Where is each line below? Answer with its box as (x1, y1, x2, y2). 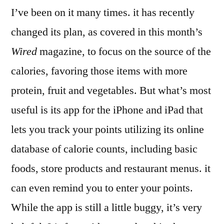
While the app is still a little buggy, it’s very (11, 200, 202, 214)
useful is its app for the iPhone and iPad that (11, 102, 203, 117)
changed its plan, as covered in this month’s (11, 24, 202, 39)
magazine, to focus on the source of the (37, 44, 211, 58)
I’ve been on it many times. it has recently (11, 5, 194, 19)
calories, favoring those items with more (11, 63, 187, 78)
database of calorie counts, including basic (11, 141, 197, 156)
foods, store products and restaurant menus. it (11, 161, 210, 175)
